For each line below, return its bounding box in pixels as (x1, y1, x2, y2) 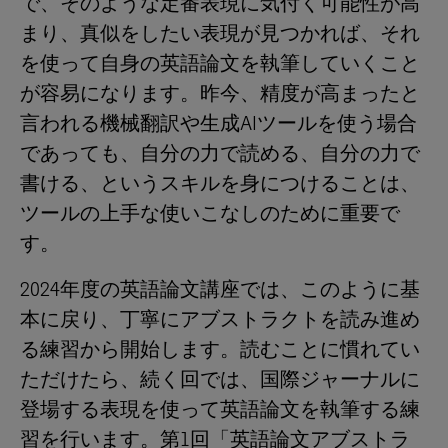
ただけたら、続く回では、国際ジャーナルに (20, 367, 420, 391)
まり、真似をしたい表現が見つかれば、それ (20, 21, 420, 45)
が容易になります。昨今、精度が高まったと (20, 81, 420, 105)
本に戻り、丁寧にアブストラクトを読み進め (20, 307, 420, 331)
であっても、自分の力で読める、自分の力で (20, 141, 420, 165)
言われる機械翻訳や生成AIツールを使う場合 (20, 111, 417, 135)
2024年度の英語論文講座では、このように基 (20, 277, 420, 301)
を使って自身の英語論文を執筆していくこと (20, 51, 420, 75)
